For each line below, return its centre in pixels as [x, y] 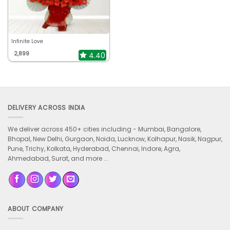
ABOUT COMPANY [36, 208]
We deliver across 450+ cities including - [73, 129]
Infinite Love [27, 41]
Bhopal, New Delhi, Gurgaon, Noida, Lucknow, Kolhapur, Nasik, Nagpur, [115, 139]
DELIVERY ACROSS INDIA [46, 108]
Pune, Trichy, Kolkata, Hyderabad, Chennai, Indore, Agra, [94, 149]
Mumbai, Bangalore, [170, 129]
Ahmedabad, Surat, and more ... [58, 159]
